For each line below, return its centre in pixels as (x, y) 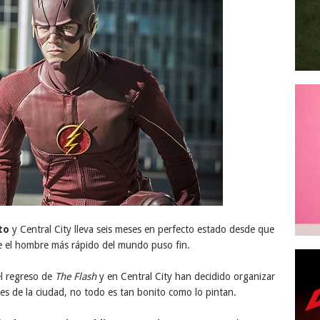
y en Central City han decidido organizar (185, 276)
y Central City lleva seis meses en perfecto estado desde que (141, 229)
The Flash (75, 276)
